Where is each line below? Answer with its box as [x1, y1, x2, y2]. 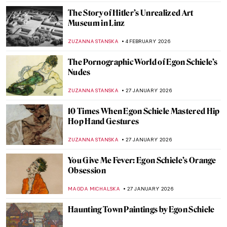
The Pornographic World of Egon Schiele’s [68, 57, 218, 67]
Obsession [68, 166, 106, 175]
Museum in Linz [68, 18, 125, 28]
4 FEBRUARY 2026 [125, 38, 171, 45]
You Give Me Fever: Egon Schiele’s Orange [68, 156, 216, 165]
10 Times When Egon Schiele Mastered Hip [68, 106, 220, 116]
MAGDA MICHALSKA [68, 185, 120, 192]
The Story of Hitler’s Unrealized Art [68, 8, 194, 18]
